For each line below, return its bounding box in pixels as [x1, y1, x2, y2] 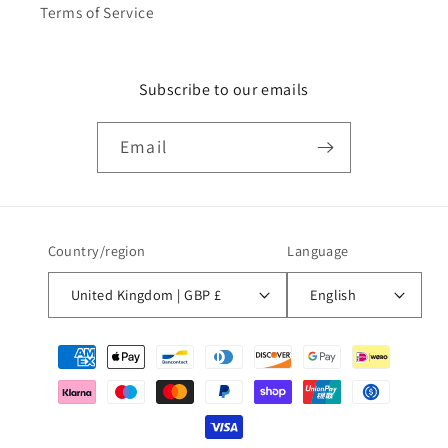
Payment [37, 336, 103, 359]
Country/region [47, 240, 146, 260]
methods [37, 364, 104, 387]
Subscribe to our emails [139, 78, 309, 100]
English [310, 284, 357, 304]
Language [287, 240, 349, 260]
